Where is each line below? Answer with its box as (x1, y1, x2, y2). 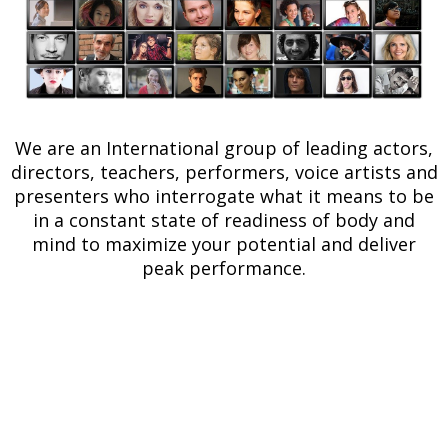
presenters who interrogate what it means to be (14, 184, 434, 209)
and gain (298, 334, 395, 362)
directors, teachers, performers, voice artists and (10, 160, 438, 185)
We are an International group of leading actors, (15, 136, 433, 161)
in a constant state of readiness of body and (33, 208, 415, 233)
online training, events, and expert (43, 394, 405, 422)
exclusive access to (127, 364, 321, 392)
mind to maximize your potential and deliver (32, 232, 416, 257)
